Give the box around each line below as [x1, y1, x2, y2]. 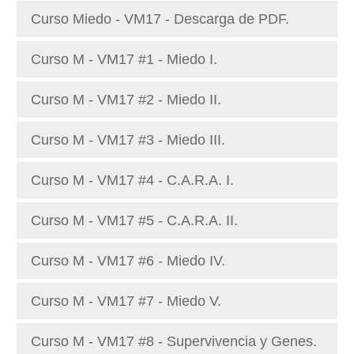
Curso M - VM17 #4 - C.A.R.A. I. [31, 172, 234, 188]
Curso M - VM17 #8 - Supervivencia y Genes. [31, 333, 317, 349]
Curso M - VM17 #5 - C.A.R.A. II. [31, 213, 238, 228]
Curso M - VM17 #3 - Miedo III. [31, 132, 225, 148]
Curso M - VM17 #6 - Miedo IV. [31, 253, 225, 269]
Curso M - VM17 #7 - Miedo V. [31, 293, 221, 309]
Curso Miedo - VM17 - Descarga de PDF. [31, 11, 289, 27]
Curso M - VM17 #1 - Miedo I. [31, 51, 217, 67]
